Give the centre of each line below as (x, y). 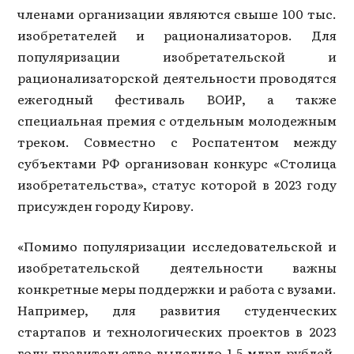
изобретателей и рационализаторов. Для (177, 34)
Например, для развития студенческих (177, 309)
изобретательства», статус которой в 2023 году (177, 184)
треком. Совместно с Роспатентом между (177, 141)
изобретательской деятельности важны (177, 267)
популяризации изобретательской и (177, 56)
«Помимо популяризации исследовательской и (177, 245)
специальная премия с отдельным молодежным (177, 120)
